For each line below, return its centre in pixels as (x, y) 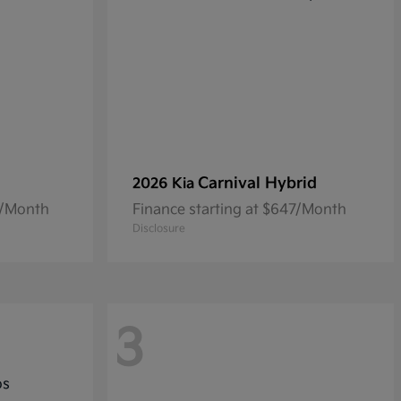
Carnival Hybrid (257, 184)
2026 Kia (165, 184)
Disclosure (159, 229)
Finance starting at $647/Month (239, 210)
